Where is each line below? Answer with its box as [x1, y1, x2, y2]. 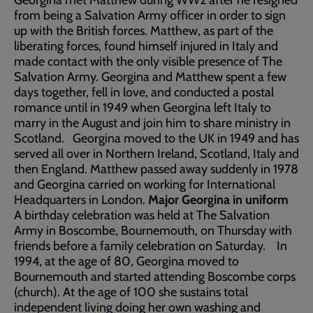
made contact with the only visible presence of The [14, 54, 282, 69]
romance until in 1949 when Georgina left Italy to [14, 100, 271, 115]
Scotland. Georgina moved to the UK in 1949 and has [14, 131, 299, 146]
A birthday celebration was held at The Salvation [14, 208, 270, 223]
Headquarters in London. [14, 192, 148, 208]
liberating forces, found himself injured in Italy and [14, 38, 278, 54]
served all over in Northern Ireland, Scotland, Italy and [14, 146, 299, 161]
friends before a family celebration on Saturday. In [14, 238, 287, 254]
